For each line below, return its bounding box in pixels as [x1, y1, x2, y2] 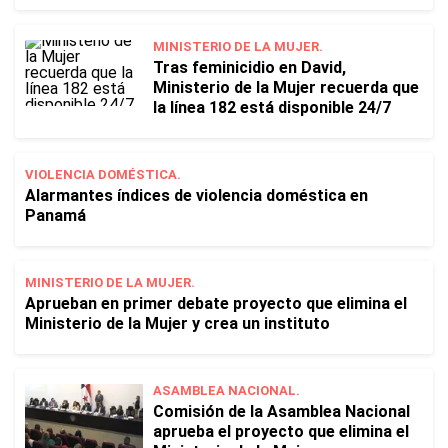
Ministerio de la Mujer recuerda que [153, 78, 419, 97]
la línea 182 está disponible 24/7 [153, 98, 391, 117]
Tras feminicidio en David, [153, 58, 346, 77]
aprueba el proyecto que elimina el [153, 422, 409, 441]
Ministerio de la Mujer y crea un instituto [25, 314, 330, 333]
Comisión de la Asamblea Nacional [153, 402, 410, 421]
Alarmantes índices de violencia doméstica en [25, 186, 368, 205]
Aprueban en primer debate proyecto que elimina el [25, 294, 407, 313]
